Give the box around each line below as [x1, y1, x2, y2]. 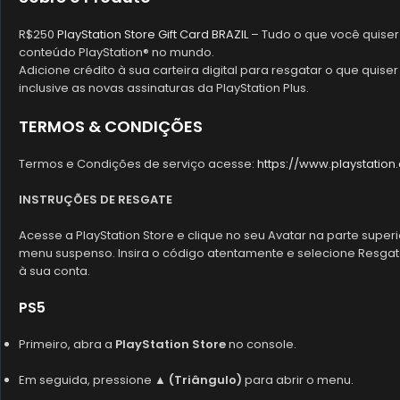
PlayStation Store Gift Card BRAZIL [57, 26, 248, 43]
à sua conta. [19, 262, 90, 279]
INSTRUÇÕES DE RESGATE [19, 191, 172, 208]
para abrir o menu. [242, 371, 354, 388]
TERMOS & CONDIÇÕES [19, 115, 203, 137]
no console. [226, 336, 296, 353]
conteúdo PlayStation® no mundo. [19, 44, 214, 61]
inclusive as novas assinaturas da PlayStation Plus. [19, 79, 309, 96]
